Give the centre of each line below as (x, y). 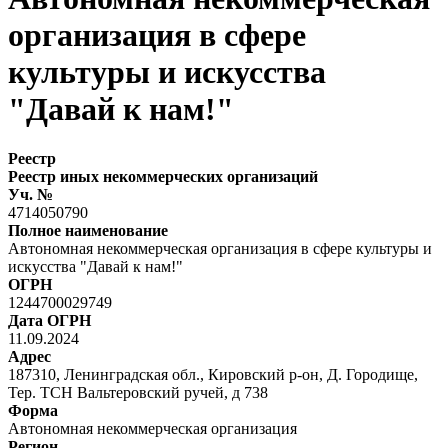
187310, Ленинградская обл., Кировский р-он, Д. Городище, (213, 374)
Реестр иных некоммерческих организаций (163, 176)
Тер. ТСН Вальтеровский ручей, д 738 (138, 392)
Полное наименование (88, 230)
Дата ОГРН (49, 320)
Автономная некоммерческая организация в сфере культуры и (220, 248)
